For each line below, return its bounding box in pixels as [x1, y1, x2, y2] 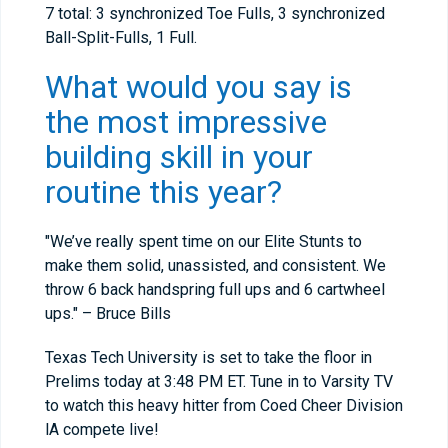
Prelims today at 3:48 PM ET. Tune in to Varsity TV [45, 372, 393, 391]
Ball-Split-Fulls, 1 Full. [45, 28, 197, 47]
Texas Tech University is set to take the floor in [45, 348, 372, 367]
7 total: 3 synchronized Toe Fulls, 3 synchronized [45, 4, 385, 23]
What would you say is [45, 68, 352, 106]
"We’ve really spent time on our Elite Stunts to [45, 232, 362, 251]
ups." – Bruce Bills [45, 304, 171, 323]
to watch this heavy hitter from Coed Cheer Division [45, 396, 403, 415]
